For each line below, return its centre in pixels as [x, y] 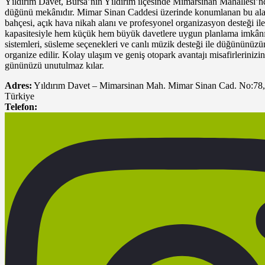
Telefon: [21, 107]
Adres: [18, 86]
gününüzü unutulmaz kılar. [54, 66]
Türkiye [20, 96]
